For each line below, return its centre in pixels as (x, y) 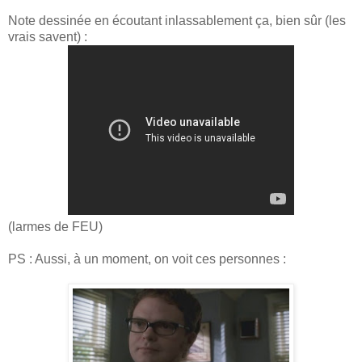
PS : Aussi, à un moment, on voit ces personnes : (147, 259)
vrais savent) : (48, 36)
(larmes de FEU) (55, 226)
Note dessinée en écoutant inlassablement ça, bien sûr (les (177, 20)
